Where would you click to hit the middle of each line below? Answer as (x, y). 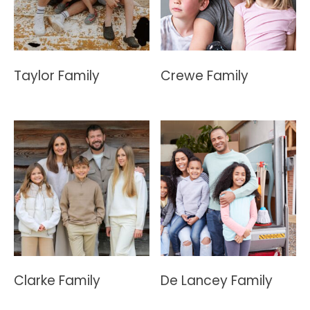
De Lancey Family (217, 281)
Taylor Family (57, 75)
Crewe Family (205, 75)
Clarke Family (57, 281)
